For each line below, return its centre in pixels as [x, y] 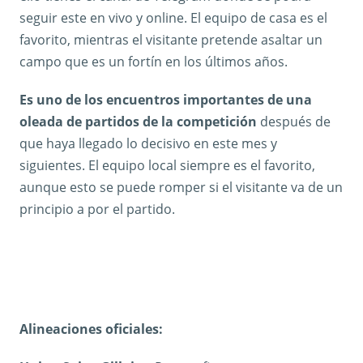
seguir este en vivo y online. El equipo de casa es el [173, 17]
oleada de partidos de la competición [138, 121]
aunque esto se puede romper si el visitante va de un [181, 187]
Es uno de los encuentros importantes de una [166, 99]
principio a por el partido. [97, 209]
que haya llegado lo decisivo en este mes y [148, 143]
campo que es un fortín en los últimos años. [154, 61]
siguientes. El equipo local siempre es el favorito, [167, 165]
